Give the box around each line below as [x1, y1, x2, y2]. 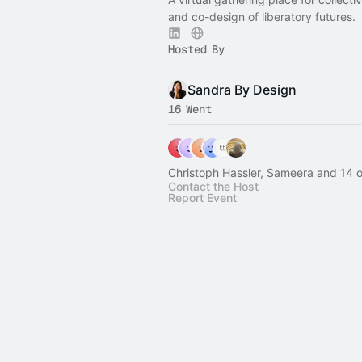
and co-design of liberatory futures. [168, 10, 356, 23]
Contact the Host [168, 179, 259, 193]
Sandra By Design [187, 82, 297, 98]
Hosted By [168, 42, 225, 57]
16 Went [168, 102, 212, 116]
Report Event [168, 191, 237, 204]
